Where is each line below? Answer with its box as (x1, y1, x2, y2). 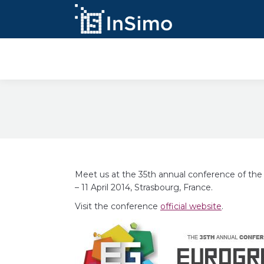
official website (160, 201, 222, 212)
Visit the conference (75, 201, 160, 212)
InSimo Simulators (183, 53, 260, 62)
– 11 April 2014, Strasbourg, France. (75, 182, 213, 193)
